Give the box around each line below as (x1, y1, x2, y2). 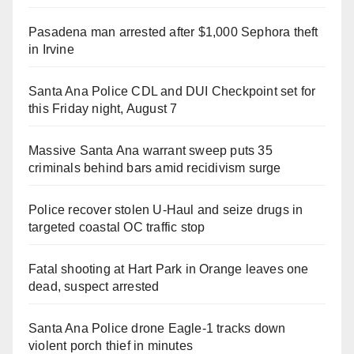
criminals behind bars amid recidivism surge (28, 160, 281, 175)
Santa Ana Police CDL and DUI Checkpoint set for (28, 84, 316, 98)
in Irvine (28, 42, 74, 56)
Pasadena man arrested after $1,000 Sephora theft (28, 24, 318, 39)
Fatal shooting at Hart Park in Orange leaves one (28, 262, 309, 276)
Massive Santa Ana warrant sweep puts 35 (28, 143, 273, 157)
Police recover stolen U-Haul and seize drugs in (28, 202, 303, 217)
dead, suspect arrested (28, 279, 160, 293)
